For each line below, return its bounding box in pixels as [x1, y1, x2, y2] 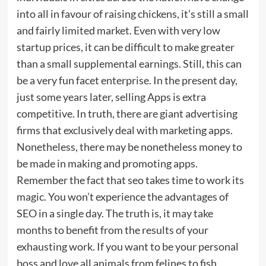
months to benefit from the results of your [16, 223, 208, 236]
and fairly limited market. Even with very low [16, 23, 220, 37]
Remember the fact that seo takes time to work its [16, 173, 244, 186]
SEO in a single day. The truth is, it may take [16, 206, 213, 220]
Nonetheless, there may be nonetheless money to [16, 140, 242, 153]
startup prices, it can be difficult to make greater [16, 40, 235, 53]
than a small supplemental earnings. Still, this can [16, 56, 242, 70]
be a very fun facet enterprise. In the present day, [16, 73, 237, 87]
